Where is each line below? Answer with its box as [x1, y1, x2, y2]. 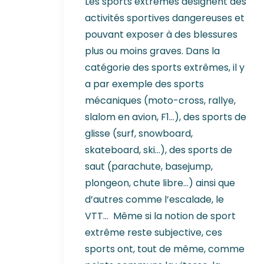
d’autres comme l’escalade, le [85, 192, 224, 206]
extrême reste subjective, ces [85, 225, 222, 239]
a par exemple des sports [85, 77, 204, 91]
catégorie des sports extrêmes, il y [85, 60, 245, 74]
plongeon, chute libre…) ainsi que [85, 176, 235, 190]
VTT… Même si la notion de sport [85, 209, 236, 223]
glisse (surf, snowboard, [85, 126, 193, 140]
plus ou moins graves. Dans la [85, 44, 220, 58]
